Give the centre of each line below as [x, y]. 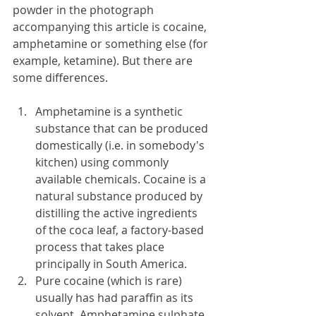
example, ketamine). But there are [104, 61]
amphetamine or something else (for [112, 44]
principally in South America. [113, 264]
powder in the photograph [85, 10]
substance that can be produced [123, 128]
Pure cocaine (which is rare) [110, 281]
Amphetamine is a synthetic [110, 111]
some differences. [60, 78]
